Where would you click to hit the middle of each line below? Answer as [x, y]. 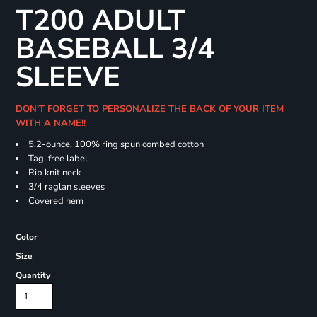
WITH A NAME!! [52, 123]
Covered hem [56, 201]
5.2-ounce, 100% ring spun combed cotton [116, 145]
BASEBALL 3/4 [115, 49]
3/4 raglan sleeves [66, 187]
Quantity [33, 276]
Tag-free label [58, 159]
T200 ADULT [100, 21]
